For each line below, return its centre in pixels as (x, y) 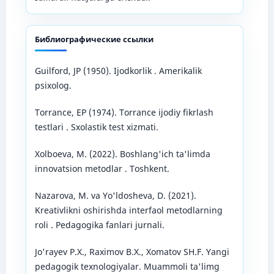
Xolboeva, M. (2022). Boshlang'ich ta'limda (122, 154)
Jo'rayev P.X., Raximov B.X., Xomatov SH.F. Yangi (132, 251)
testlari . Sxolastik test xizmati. (96, 127)
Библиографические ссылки (94, 39)
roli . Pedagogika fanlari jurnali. (99, 224)
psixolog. (53, 85)
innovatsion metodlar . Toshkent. (102, 168)
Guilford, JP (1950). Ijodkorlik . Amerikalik (118, 70)
